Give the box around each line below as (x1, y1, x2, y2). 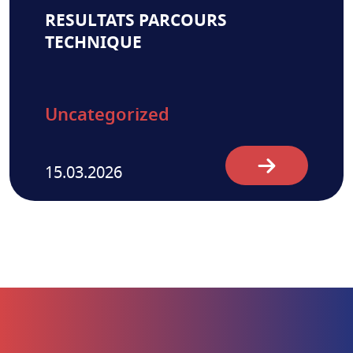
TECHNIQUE (45, 34, 142, 51)
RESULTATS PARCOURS (45, 12, 227, 29)
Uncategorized (45, 106, 169, 124)
